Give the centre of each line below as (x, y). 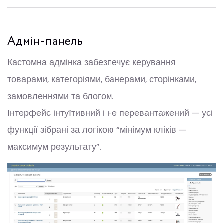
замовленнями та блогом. (60, 96)
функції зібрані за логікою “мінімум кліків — (97, 130)
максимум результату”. (54, 147)
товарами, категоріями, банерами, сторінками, (102, 79)
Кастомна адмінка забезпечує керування (92, 62)
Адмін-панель (45, 41)
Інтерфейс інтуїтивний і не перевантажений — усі (110, 113)
